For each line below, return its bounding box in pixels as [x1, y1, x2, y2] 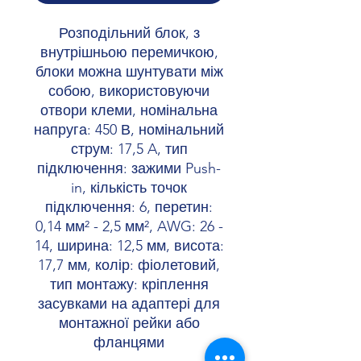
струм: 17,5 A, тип [70, 140, 188, 159]
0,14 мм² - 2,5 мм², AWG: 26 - [35, 218, 223, 236]
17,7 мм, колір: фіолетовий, [38, 256, 220, 275]
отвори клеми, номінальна [40, 102, 218, 120]
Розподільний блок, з [58, 24, 200, 43]
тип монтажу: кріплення [49, 276, 209, 294]
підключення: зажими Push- [37, 160, 221, 178]
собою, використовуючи [48, 82, 210, 101]
